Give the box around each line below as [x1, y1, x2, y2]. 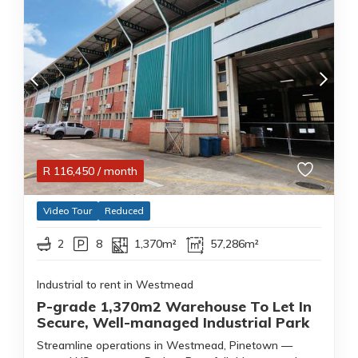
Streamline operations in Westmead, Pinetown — [37, 338, 292, 352]
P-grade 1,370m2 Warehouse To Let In [37, 297, 312, 316]
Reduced [105, 205, 144, 217]
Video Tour [43, 205, 92, 217]
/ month [97, 164, 137, 178]
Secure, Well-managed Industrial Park [37, 313, 309, 332]
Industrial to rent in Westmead [37, 277, 193, 292]
